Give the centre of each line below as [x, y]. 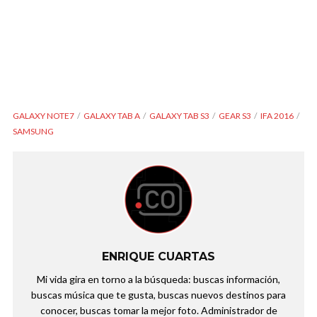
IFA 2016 [277, 116]
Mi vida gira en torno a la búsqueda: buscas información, [158, 279]
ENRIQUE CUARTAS [158, 257]
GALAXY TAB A [112, 116]
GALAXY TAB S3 [179, 116]
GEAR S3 [235, 116]
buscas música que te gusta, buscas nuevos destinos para [158, 295]
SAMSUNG [33, 132]
